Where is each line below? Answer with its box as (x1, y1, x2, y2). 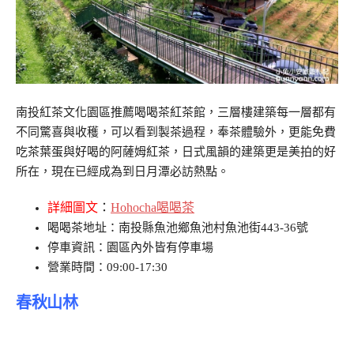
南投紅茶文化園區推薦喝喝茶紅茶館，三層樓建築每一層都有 (16, 105, 336, 119)
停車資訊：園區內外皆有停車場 (47, 240, 213, 254)
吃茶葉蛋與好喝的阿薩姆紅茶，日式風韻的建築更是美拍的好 (16, 145, 336, 158)
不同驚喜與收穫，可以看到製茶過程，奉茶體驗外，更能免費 (16, 125, 336, 138)
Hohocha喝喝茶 (111, 200, 194, 214)
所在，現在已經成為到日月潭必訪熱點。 (16, 164, 229, 178)
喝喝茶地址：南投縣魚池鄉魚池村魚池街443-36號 (47, 220, 308, 234)
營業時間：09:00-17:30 (47, 260, 168, 273)
